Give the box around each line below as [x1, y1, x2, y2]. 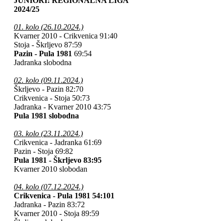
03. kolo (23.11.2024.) [14, 129, 83, 138]
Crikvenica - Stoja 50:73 [14, 93, 90, 102]
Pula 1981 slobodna [14, 111, 79, 120]
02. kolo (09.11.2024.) [14, 75, 83, 84]
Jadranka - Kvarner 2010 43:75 [14, 102, 111, 111]
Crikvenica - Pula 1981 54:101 [14, 191, 114, 200]
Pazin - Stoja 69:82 [14, 147, 73, 155]
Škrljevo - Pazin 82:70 [14, 84, 83, 93]
